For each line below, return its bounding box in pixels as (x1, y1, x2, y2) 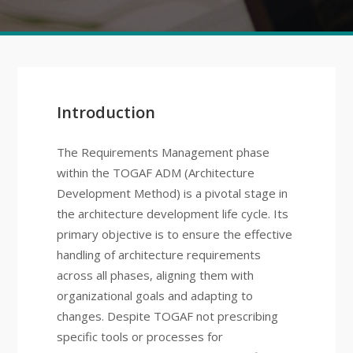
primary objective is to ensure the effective (56, 226, 292, 242)
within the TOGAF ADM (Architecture (56, 165, 255, 180)
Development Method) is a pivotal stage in (56, 185, 288, 201)
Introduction (56, 102, 155, 123)
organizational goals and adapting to (56, 288, 253, 303)
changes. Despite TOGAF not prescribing (56, 308, 278, 324)
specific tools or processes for (56, 329, 223, 344)
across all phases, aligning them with (56, 267, 254, 283)
